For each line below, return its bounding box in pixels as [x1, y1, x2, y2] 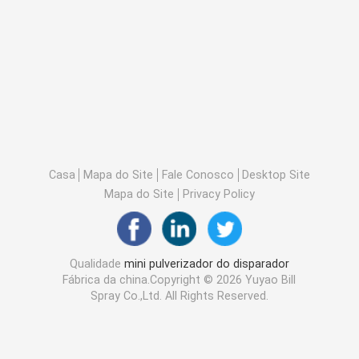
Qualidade [69, 257, 124, 271]
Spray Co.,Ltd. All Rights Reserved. [90, 289, 268, 303]
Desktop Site [242, 167, 311, 181]
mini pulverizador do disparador [123, 257, 289, 271]
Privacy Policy [182, 188, 255, 201]
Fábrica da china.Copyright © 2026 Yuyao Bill [63, 273, 296, 287]
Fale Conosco [161, 167, 234, 181]
